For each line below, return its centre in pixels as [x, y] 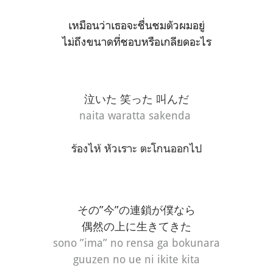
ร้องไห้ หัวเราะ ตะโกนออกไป [136, 148]
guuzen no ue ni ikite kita [136, 259]
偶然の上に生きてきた [136, 226]
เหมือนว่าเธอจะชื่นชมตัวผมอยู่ [136, 25]
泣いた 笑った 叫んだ [136, 99]
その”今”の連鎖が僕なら [136, 210]
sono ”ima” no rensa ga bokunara [136, 243]
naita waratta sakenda [136, 115]
